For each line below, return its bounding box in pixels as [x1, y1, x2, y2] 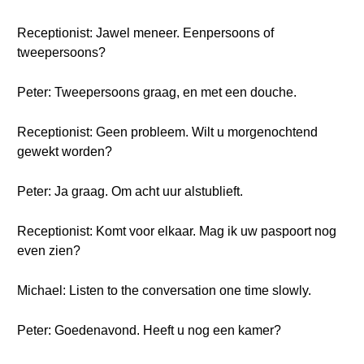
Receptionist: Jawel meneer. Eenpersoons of [17, 26, 274, 40]
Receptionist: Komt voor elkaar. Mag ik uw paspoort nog [17, 224, 336, 238]
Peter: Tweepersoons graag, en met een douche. [17, 85, 297, 99]
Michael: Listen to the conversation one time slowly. [17, 284, 311, 297]
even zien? [17, 244, 80, 258]
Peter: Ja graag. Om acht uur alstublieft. [17, 184, 243, 198]
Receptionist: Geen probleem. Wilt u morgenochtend [17, 125, 318, 139]
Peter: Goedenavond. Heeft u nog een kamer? [17, 323, 281, 337]
